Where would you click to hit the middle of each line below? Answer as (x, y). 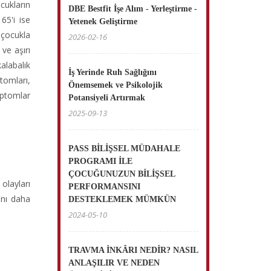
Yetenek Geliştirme (103, 21)
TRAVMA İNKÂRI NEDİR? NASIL (133, 250)
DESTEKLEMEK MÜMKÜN (122, 199)
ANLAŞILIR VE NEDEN (114, 263)
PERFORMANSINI (105, 187)
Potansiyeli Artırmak (107, 98)
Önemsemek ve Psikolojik (116, 85)
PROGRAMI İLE (101, 161)
